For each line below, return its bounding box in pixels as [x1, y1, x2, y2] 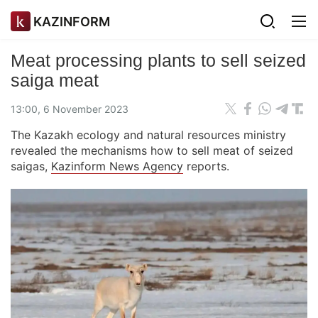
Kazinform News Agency [51, 159, 183, 173]
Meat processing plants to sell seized [11, 50, 306, 70]
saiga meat [11, 70, 99, 90]
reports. [183, 159, 229, 173]
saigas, [11, 159, 51, 173]
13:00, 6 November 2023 [11, 102, 128, 115]
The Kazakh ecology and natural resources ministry [11, 128, 286, 142]
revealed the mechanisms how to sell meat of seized [11, 143, 293, 158]
